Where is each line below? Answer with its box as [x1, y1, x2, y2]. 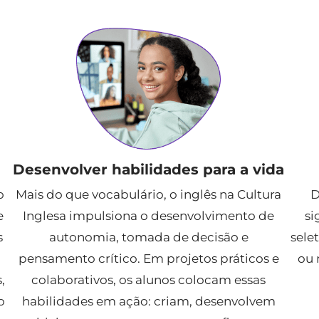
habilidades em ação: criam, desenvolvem [21, 293, 276, 308]
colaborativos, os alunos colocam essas [31, 272, 266, 287]
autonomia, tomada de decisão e [48, 229, 249, 244]
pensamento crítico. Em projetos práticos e [18, 251, 279, 266]
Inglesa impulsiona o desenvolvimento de [23, 208, 275, 223]
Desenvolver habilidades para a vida [13, 160, 285, 178]
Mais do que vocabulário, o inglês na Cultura [16, 187, 282, 202]
